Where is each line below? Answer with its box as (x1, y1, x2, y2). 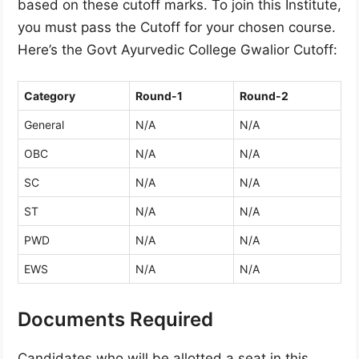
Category (24, 89, 75, 103)
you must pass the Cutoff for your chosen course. (18, 18, 336, 35)
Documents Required (18, 308, 213, 332)
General (24, 118, 64, 132)
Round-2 (240, 89, 288, 103)
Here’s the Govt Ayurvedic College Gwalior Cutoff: (18, 41, 337, 58)
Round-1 (135, 89, 183, 103)
